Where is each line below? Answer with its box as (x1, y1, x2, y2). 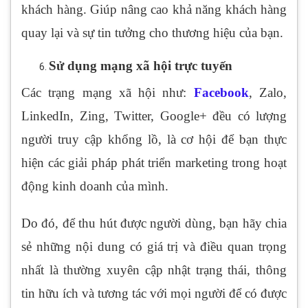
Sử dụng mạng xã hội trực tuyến (49, 58, 232, 74)
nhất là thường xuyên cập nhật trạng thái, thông (21, 263, 287, 278)
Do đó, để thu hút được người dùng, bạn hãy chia (21, 216, 287, 231)
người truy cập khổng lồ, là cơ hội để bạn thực (21, 132, 287, 147)
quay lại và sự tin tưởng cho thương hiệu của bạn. (21, 25, 283, 41)
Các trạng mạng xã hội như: (21, 85, 194, 100)
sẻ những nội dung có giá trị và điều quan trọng (21, 239, 287, 254)
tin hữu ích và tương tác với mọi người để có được (21, 286, 287, 301)
